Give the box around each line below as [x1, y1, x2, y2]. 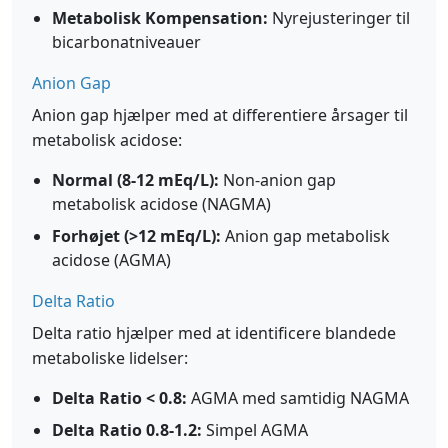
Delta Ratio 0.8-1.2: [52, 419, 202, 441]
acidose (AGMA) [52, 249, 171, 271]
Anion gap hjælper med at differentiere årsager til [32, 104, 408, 126]
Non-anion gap [219, 169, 336, 191]
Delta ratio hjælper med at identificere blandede [32, 322, 396, 344]
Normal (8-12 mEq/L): [52, 169, 219, 191]
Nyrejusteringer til [268, 7, 410, 29]
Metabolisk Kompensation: [52, 7, 268, 29]
